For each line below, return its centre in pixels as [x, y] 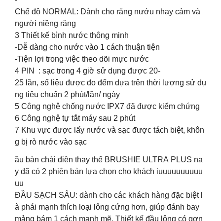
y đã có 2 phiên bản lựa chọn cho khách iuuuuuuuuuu [109, 171]
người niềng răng [45, 23]
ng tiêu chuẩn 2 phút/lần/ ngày [67, 94]
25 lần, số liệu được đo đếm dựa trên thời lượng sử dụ [110, 82]
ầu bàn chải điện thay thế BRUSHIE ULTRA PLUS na [109, 159]
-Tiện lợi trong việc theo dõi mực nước [82, 59]
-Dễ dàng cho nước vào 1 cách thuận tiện [87, 47]
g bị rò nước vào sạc [51, 142]
